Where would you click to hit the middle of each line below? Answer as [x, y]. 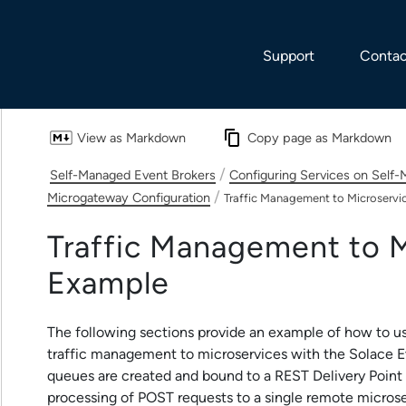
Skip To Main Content [203, 14]
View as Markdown [131, 138]
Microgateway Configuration [129, 198]
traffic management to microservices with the [198, 354]
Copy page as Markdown [319, 138]
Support [289, 56]
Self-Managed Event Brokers [133, 175]
